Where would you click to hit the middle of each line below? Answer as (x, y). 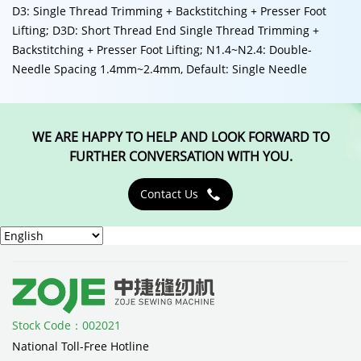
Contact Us (169, 193)
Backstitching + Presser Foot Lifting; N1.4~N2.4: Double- (162, 49)
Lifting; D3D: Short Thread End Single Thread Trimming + (166, 30)
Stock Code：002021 (66, 326)
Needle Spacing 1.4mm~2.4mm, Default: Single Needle (160, 68)
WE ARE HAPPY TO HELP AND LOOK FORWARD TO (180, 137)
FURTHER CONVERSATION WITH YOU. (180, 156)
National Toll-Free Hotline (81, 346)
